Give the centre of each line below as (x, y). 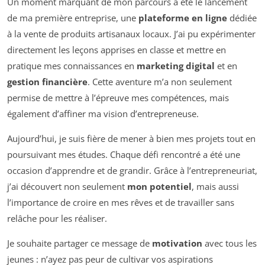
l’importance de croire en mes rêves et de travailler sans (121, 203)
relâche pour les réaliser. (57, 219)
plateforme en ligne (183, 18)
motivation (177, 243)
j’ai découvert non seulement (67, 187)
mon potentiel (159, 187)
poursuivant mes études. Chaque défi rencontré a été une (124, 155)
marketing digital (176, 66)
